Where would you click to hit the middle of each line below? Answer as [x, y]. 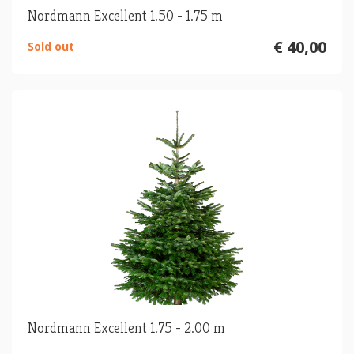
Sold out [51, 47]
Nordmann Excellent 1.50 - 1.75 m [125, 16]
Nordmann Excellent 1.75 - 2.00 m [126, 328]
